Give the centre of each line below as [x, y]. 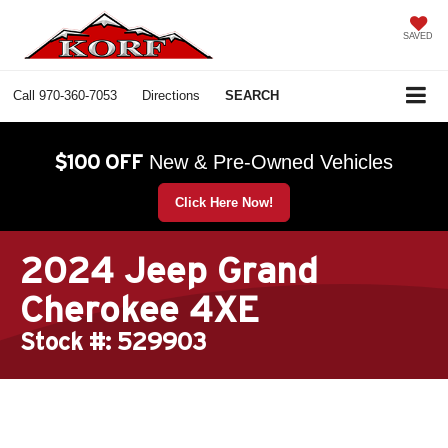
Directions [171, 95]
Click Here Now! [224, 202]
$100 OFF [99, 161]
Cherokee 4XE [139, 308]
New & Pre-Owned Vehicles [271, 161]
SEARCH [252, 95]
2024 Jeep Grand [169, 269]
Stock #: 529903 [113, 341]
